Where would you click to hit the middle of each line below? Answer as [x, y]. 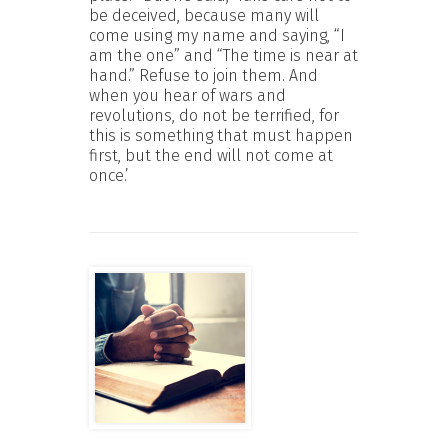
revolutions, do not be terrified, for [214, 115]
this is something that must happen [221, 135]
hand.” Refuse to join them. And [203, 75]
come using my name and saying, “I [217, 35]
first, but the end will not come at [211, 155]
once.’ [109, 175]
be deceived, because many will [204, 15]
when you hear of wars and [187, 95]
